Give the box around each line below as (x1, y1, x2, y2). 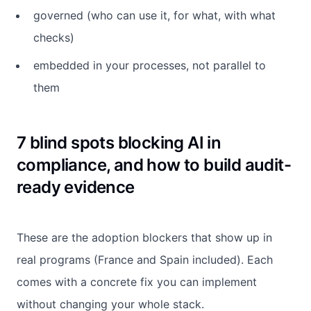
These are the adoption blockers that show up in (17, 230, 272, 244)
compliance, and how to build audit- (17, 154, 291, 175)
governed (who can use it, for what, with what (33, 8, 276, 22)
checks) (33, 30, 74, 44)
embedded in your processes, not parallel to (33, 58, 266, 72)
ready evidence (17, 176, 135, 197)
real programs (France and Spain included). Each (17, 252, 273, 267)
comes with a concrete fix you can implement (17, 274, 257, 289)
